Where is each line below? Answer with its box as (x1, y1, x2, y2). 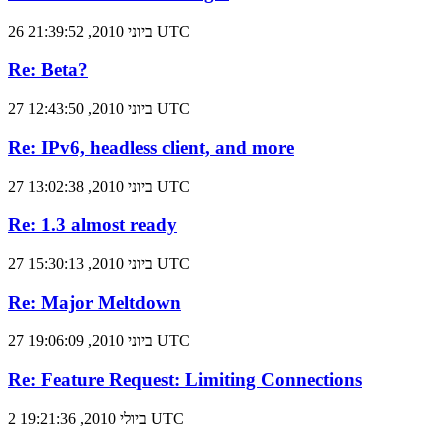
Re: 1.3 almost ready (8, 214, 177, 236)
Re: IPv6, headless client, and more (8, 136, 294, 158)
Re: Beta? (8, 59, 88, 81)
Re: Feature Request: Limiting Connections (8, 369, 362, 391)
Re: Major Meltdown (8, 291, 181, 313)
